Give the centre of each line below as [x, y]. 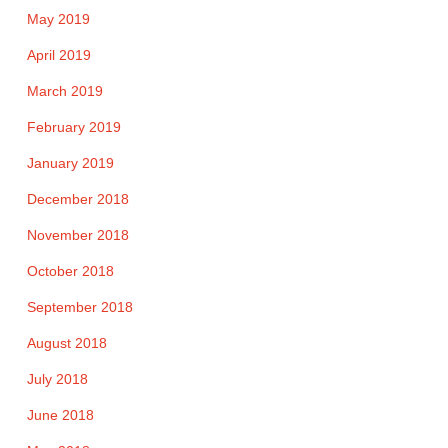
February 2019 [73, 127]
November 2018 [77, 235]
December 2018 [77, 199]
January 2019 [70, 163]
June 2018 [60, 415]
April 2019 [58, 55]
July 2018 [57, 379]
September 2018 [79, 307]
